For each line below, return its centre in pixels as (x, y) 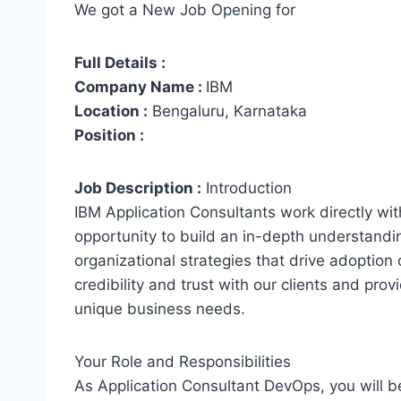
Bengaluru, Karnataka (227, 111)
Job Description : (138, 188)
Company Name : (140, 87)
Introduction (247, 188)
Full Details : (120, 63)
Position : (109, 136)
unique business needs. (160, 309)
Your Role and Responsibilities (183, 362)
